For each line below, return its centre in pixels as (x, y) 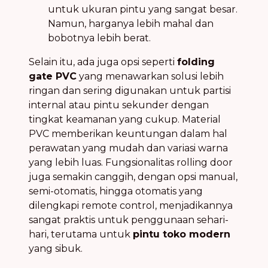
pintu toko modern (182, 234)
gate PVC (53, 76)
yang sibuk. (56, 248)
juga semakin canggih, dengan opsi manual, (133, 176)
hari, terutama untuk (81, 234)
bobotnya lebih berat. (99, 38)
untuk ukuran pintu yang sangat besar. (143, 9)
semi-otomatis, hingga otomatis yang (116, 191)
